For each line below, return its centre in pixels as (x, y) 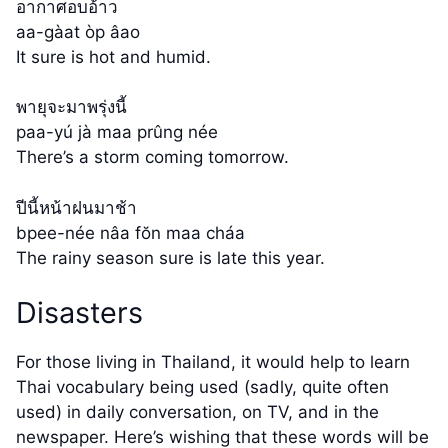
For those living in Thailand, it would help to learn (213, 362)
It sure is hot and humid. (113, 56)
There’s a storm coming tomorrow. (152, 157)
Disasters (79, 313)
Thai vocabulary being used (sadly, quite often (202, 387)
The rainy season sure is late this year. (170, 257)
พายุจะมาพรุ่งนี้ (71, 107)
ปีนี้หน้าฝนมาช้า (76, 207)
